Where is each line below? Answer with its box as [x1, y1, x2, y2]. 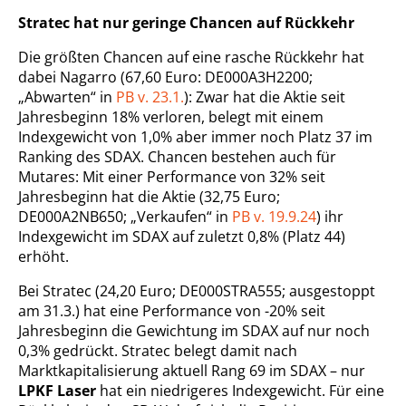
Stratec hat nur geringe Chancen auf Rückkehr [18, 13, 354, 34]
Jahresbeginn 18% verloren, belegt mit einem [18, 107, 324, 128]
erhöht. [18, 246, 69, 267]
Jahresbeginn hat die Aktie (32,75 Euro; [18, 187, 280, 208]
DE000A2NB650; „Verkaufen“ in [18, 207, 232, 227]
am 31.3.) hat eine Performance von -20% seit [18, 301, 325, 322]
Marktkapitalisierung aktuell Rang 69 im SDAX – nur [18, 361, 365, 382]
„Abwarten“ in [18, 87, 116, 108]
